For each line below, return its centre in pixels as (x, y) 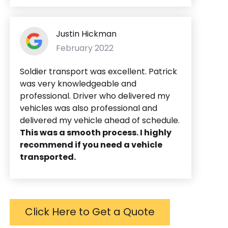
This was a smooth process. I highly (96, 132)
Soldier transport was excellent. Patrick (98, 71)
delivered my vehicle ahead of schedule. (100, 120)
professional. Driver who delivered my (95, 96)
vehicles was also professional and (89, 108)
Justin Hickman (86, 34)
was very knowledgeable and (78, 83)
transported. (48, 157)
